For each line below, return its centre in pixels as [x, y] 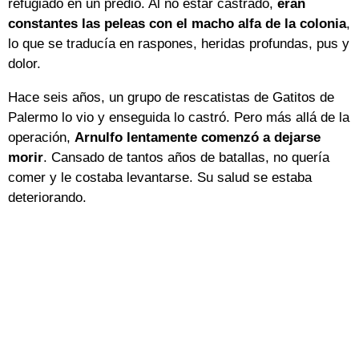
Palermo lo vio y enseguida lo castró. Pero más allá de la [179, 118]
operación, [41, 138]
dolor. [24, 64]
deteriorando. [47, 198]
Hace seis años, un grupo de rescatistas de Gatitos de [171, 98]
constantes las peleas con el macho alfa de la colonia [177, 24]
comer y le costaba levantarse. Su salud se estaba [160, 178]
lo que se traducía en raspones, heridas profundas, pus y [179, 44]
